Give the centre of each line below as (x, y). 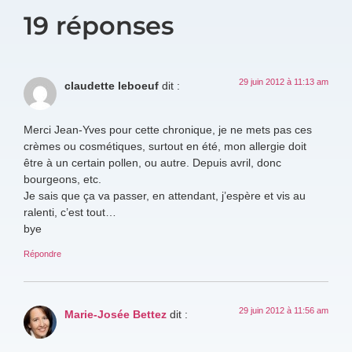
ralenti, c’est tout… (70, 211)
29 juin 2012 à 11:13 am (284, 81)
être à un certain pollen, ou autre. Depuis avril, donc (152, 162)
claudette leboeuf (112, 85)
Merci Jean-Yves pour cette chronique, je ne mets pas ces (168, 129)
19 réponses (99, 25)
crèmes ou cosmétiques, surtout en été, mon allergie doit (165, 145)
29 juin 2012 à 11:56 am (284, 310)
